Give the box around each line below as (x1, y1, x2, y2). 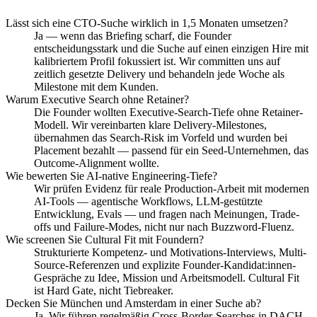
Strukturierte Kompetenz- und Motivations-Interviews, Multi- (34, 246, 306, 258)
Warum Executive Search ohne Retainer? (6, 93, 189, 105)
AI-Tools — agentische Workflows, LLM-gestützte (34, 195, 263, 207)
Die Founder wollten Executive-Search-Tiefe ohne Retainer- (34, 106, 303, 118)
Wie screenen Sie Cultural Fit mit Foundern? (6, 234, 204, 246)
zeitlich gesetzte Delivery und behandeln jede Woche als (34, 68, 284, 80)
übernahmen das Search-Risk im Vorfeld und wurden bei (34, 132, 287, 144)
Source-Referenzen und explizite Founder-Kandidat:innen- (34, 259, 296, 271)
